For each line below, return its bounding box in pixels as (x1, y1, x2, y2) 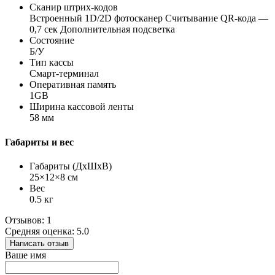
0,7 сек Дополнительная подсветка (29, 24, 175, 35)
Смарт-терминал (29, 68, 99, 79)
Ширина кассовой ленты (29, 101, 134, 112)
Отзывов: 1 (5, 214, 52, 225)
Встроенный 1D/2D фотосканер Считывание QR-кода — (29, 13, 268, 24)
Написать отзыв (10, 238, 69, 248)
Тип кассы (29, 57, 74, 68)
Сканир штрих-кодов (29, 2, 118, 13)
